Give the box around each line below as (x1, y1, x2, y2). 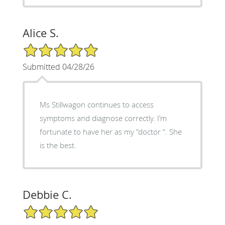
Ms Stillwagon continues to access (39, 99, 154, 110)
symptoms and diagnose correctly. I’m (39, 113, 167, 124)
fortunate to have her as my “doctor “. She (39, 127, 182, 137)
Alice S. (22, 26, 59, 41)
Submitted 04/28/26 (22, 61, 94, 73)
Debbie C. (22, 187, 72, 202)
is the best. (39, 140, 76, 151)
